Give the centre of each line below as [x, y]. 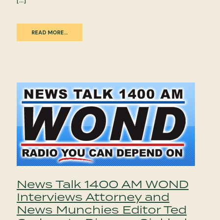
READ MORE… [50, 32]
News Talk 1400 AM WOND [103, 184]
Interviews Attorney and [93, 196]
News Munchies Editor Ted [102, 209]
